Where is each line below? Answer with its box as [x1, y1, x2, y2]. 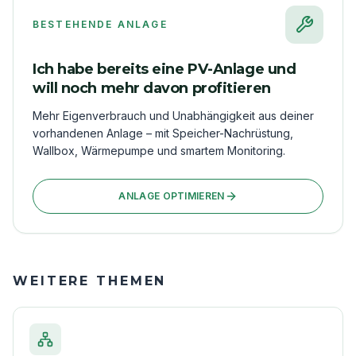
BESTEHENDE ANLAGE [33, 17, 168, 30]
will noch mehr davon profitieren [33, 79, 271, 97]
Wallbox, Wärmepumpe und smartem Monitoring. [33, 143, 285, 157]
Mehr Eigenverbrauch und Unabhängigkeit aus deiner [33, 108, 314, 122]
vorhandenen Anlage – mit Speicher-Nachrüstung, [33, 126, 293, 140]
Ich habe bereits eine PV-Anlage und [33, 60, 296, 78]
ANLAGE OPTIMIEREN [118, 189, 225, 202]
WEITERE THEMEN [13, 273, 167, 288]
